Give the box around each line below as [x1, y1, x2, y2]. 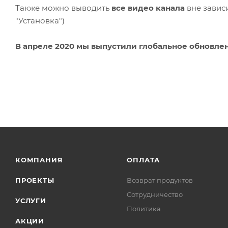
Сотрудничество [127, 190, 183, 198]
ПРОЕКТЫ [15, 176, 54, 184]
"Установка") [15, 15, 65, 25]
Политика [127, 205, 161, 213]
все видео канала [111, 3, 185, 13]
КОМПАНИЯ [15, 156, 63, 164]
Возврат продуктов [127, 176, 193, 184]
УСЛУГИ [15, 196, 46, 205]
